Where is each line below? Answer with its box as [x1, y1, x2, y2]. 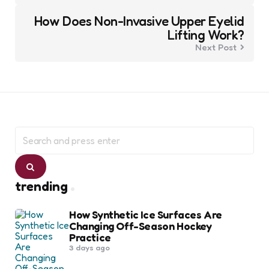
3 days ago [69, 242, 110, 252]
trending [15, 178, 68, 194]
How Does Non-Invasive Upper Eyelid [34, 13, 244, 29]
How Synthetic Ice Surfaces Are [69, 207, 223, 221]
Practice [69, 230, 111, 244]
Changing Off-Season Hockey [69, 219, 212, 232]
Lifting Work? [168, 26, 244, 43]
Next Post [195, 41, 237, 53]
